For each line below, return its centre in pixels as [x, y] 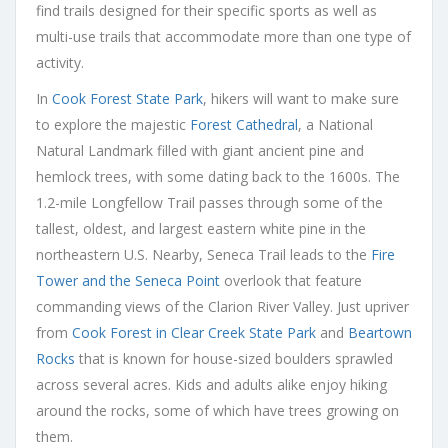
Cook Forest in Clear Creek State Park [194, 332]
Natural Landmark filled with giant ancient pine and [200, 150]
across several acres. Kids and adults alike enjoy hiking [211, 384]
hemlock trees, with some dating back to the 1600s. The [218, 176]
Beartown [380, 332]
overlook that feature [291, 280]
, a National [335, 124]
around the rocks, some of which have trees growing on [217, 410]
